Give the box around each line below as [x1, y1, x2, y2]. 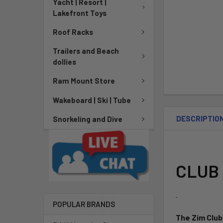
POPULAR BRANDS [53, 200, 115, 209]
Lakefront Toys [53, 8, 107, 17]
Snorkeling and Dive [53, 114, 122, 124]
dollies [53, 57, 76, 66]
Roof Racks [53, 27, 93, 36]
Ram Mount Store [53, 76, 115, 86]
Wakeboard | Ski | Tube [53, 95, 131, 105]
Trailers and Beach [53, 46, 119, 55]
